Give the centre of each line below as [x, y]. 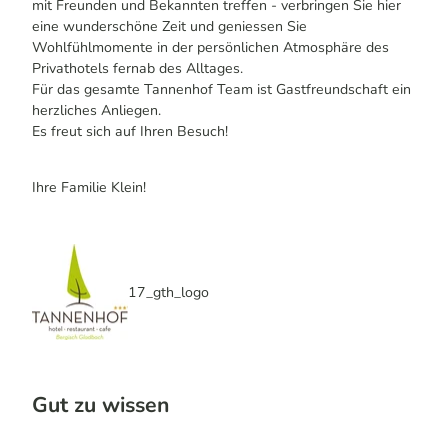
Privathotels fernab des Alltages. [137, 68]
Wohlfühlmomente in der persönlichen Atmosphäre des [210, 47]
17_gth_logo [168, 292]
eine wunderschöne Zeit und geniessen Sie [169, 26]
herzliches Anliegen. [96, 110]
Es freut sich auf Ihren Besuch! [130, 131]
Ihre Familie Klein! [89, 188]
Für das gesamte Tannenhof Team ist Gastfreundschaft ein [221, 89]
